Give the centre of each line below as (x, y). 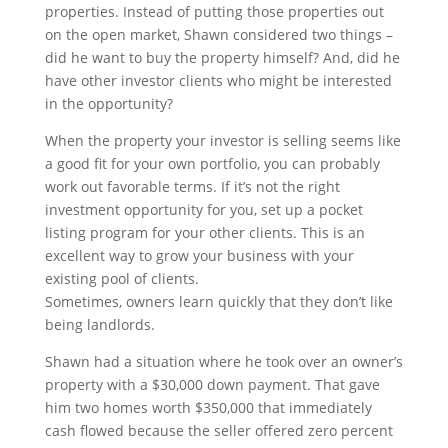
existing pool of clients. (121, 278)
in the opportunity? (108, 103)
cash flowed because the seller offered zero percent (218, 430)
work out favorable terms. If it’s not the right (192, 186)
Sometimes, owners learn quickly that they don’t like (218, 301)
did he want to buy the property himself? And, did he (222, 57)
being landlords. (99, 324)
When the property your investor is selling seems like (222, 140)
